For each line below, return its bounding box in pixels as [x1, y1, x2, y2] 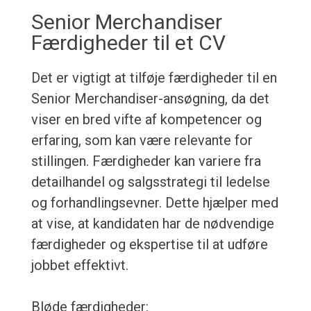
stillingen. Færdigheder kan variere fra [31, 153, 261, 170]
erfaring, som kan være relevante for [31, 132, 253, 149]
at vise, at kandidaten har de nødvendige [31, 215, 274, 233]
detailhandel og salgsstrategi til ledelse [31, 174, 270, 191]
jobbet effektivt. [31, 257, 128, 274]
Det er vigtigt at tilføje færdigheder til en [31, 69, 277, 87]
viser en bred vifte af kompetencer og [31, 111, 262, 128]
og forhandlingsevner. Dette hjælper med [31, 194, 278, 212]
